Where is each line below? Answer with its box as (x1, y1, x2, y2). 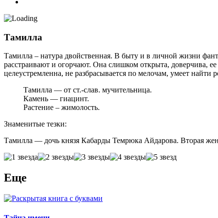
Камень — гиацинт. (23, 94, 89, 103)
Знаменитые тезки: (4, 120, 67, 128)
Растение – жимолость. (23, 103, 100, 112)
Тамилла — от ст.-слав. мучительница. (23, 86, 152, 94)
